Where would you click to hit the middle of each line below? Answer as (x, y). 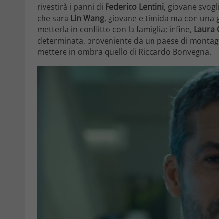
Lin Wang (87, 18)
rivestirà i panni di (71, 7)
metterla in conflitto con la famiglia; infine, (115, 30)
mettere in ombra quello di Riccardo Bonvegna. (124, 52)
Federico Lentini (134, 7)
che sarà (54, 18)
